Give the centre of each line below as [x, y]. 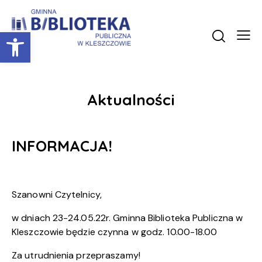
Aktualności [131, 99]
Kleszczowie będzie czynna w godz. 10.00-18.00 [115, 232]
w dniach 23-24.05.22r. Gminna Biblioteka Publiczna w [127, 218]
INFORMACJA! [62, 146]
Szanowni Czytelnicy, [57, 195]
